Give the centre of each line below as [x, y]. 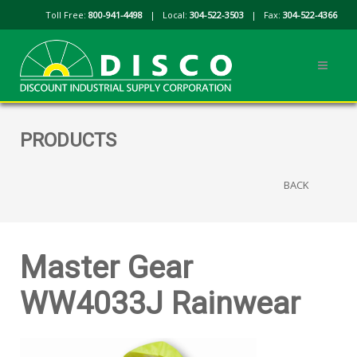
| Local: [166, 15]
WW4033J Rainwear [160, 304]
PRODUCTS [68, 140]
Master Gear [106, 268]
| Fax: [263, 15]
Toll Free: [67, 15]
